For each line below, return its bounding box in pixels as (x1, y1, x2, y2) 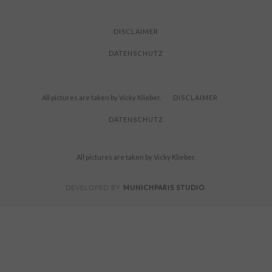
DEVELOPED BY (65, 184, 123, 191)
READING (97, 6, 131, 15)
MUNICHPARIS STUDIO (123, 183, 205, 191)
